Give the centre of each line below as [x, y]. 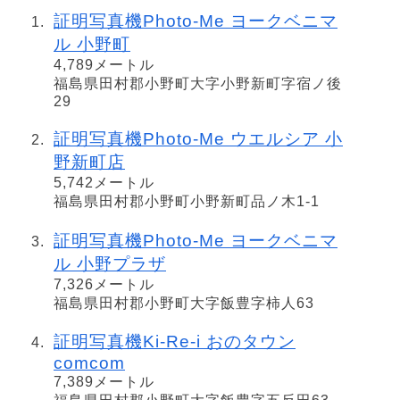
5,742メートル [104, 182]
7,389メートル [104, 382]
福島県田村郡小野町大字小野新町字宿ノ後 [198, 84]
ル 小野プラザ [110, 263]
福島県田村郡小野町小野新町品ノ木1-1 [187, 201]
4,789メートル [104, 65]
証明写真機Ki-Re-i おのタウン [175, 342]
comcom [89, 363]
